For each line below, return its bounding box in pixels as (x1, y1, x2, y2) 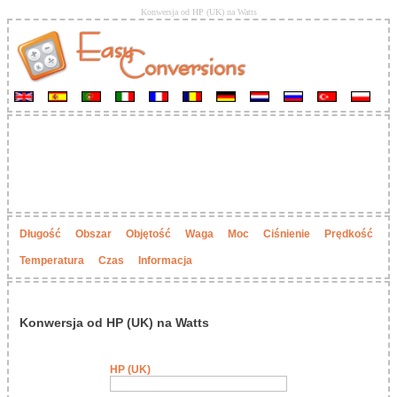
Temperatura (19, 254, 84, 268)
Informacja (138, 254, 192, 268)
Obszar (75, 228, 112, 241)
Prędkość (324, 228, 373, 241)
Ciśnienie (263, 228, 310, 241)
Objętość (126, 228, 171, 241)
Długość (19, 228, 61, 241)
